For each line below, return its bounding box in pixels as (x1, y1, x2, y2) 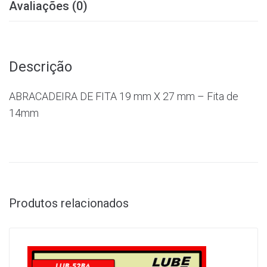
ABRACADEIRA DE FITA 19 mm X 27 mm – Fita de (9, 90, 238, 103)
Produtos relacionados (9, 196, 129, 210)
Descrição (9, 58, 72, 75)
